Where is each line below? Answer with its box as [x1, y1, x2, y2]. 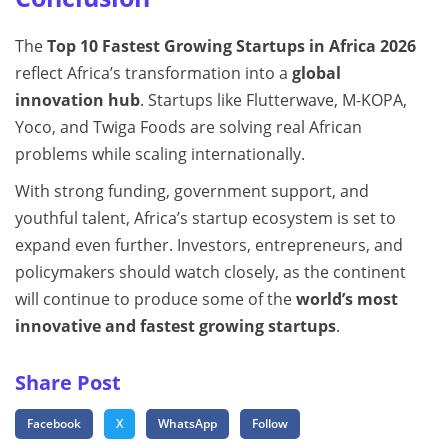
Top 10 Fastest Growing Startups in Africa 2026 [47, 34, 416, 57]
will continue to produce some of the [15, 287, 296, 310]
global [292, 61, 341, 84]
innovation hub [15, 88, 140, 111]
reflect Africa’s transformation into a [15, 61, 292, 84]
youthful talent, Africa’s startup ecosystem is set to [15, 206, 396, 229]
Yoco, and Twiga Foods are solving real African [15, 115, 362, 138]
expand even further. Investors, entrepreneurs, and [15, 233, 403, 256]
